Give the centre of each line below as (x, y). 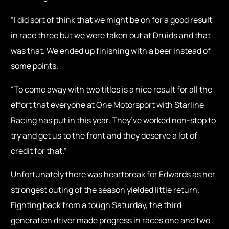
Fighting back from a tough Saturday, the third (96, 205)
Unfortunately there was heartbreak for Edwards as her (113, 175)
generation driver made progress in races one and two (111, 221)
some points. (35, 66)
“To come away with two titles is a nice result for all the (112, 90)
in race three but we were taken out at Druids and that (111, 36)
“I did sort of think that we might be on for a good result (112, 20)
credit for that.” (40, 151)
